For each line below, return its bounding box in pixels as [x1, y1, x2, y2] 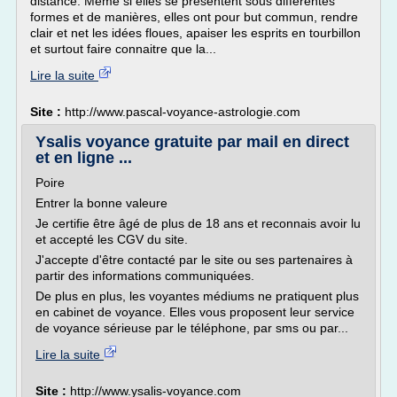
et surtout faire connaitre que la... [30, 42, 216, 56]
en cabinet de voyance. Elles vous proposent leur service [35, 305, 354, 319]
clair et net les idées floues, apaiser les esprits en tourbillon [30, 26, 361, 40]
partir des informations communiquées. [35, 269, 261, 283]
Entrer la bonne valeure [35, 196, 167, 210]
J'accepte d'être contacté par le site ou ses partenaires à [35, 253, 353, 267]
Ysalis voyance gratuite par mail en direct [35, 133, 349, 151]
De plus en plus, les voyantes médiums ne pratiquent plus [35, 289, 359, 303]
